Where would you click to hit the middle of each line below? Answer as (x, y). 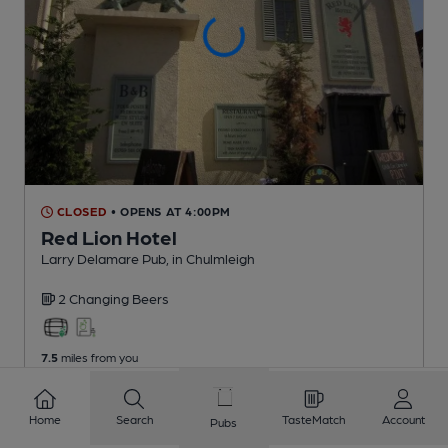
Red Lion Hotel (109, 237)
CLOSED (80, 211)
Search (134, 419)
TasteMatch (314, 419)
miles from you (98, 357)
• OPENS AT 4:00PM (171, 211)
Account (403, 419)
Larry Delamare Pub (103, 258)
